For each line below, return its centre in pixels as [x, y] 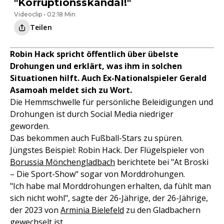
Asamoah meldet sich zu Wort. [71, 90]
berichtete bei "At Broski [162, 162]
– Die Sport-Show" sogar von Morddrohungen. [97, 174]
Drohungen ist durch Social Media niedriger [92, 114]
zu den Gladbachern [162, 210]
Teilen [41, 27]
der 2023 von [35, 210]
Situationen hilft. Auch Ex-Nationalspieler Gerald [108, 78]
